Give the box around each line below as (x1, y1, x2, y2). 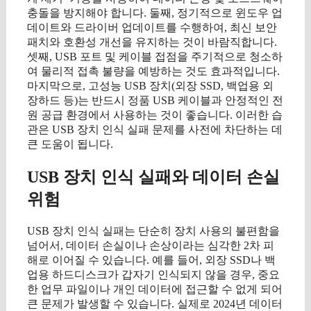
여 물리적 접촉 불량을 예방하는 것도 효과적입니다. (27, 65, 280, 78)
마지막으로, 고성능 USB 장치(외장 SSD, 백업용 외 (27, 80, 274, 92)
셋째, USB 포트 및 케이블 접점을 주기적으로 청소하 (27, 51, 283, 63)
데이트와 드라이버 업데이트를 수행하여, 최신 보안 (27, 22, 277, 34)
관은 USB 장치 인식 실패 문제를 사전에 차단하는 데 (27, 124, 283, 136)
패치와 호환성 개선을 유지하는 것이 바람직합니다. (27, 36, 277, 49)
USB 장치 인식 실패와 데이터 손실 (27, 168, 280, 187)
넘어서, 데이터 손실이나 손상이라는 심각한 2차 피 (27, 239, 274, 251)
